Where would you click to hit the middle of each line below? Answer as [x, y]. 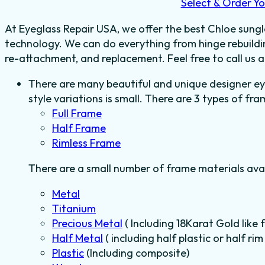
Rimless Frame [86, 143]
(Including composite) [137, 253]
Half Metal [77, 238]
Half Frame [79, 128]
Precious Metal [87, 224]
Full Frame [77, 113]
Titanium [74, 209]
